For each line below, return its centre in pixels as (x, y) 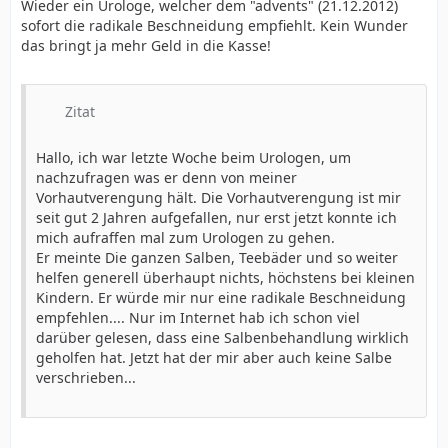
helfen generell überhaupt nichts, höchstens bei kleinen (225, 277)
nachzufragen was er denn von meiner (166, 177)
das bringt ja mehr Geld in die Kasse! (146, 45)
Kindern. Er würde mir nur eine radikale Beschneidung (221, 297)
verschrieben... (86, 377)
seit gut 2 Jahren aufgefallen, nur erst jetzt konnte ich (216, 217)
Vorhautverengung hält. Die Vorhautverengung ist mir (218, 197)
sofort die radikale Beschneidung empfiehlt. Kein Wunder (214, 25)
